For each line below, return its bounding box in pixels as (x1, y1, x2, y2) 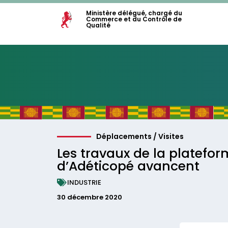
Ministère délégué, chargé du (86, 9, 182, 17)
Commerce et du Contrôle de (86, 15, 182, 23)
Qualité (86, 21, 110, 30)
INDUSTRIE (67, 178, 101, 187)
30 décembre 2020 (57, 192, 122, 202)
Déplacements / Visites (96, 131, 184, 141)
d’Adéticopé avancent (57, 157, 199, 175)
